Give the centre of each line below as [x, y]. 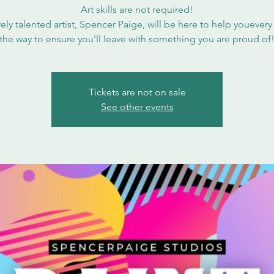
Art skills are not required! [137, 9]
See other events [137, 106]
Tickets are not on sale [137, 92]
